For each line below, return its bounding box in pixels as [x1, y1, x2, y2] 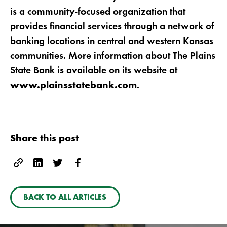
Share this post [10, 134, 79, 144]
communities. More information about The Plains [10, 51, 215, 61]
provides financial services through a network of [10, 21, 214, 32]
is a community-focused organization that [10, 7, 185, 17]
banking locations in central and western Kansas [10, 36, 213, 47]
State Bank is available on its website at [10, 65, 177, 76]
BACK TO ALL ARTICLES [23, 194, 107, 202]
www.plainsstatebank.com [10, 81, 137, 91]
